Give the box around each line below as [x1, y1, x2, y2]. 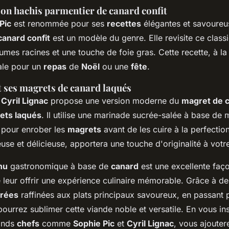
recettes [107, 18, 141, 29]
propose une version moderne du [48, 96, 181, 106]
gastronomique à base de [8, 161, 111, 172]
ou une [100, 61, 131, 72]
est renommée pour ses [11, 18, 107, 29]
